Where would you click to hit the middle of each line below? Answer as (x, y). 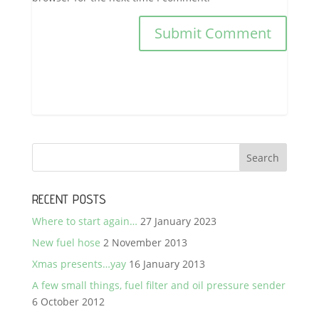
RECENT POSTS (69, 199)
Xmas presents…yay (79, 264)
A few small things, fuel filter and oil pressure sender (158, 285)
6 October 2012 (68, 302)
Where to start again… (84, 221)
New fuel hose (66, 242)
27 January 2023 (178, 221)
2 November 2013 (145, 242)
